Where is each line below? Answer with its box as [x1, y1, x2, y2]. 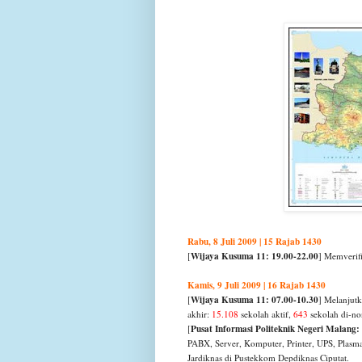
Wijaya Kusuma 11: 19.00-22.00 [191, 249, 318, 263]
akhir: [187, 308, 212, 321]
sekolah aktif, [238, 308, 293, 321]
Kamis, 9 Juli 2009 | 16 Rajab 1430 [187, 278, 326, 293]
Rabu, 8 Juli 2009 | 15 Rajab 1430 [187, 234, 322, 249]
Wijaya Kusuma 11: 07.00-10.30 [191, 293, 318, 307]
